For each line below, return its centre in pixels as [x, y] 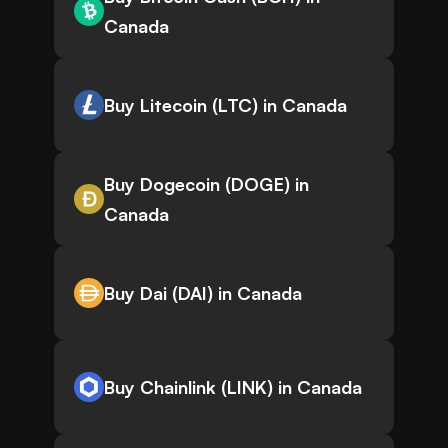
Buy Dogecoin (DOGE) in [206, 184]
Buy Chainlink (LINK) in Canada [233, 387]
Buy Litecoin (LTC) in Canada [225, 105]
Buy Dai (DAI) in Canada [203, 293]
